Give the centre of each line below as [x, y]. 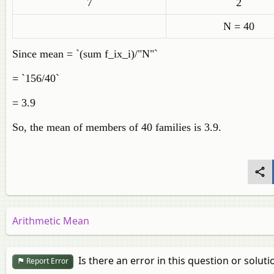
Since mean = [44, 54]
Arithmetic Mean [51, 221]
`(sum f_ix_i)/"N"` [117, 54]
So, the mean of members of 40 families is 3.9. [117, 127]
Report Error [46, 261]
